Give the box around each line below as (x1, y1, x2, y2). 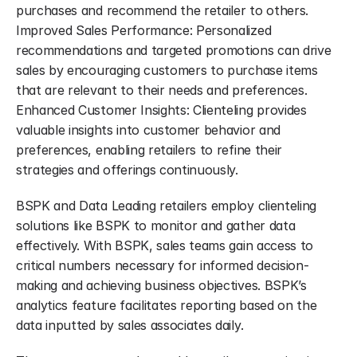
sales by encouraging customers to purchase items (16, 62, 318, 78)
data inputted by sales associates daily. (16, 317, 244, 333)
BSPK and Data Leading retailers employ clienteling (16, 198, 316, 214)
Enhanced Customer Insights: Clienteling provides (16, 102, 307, 118)
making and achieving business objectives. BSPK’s (16, 277, 307, 293)
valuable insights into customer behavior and (16, 122, 280, 138)
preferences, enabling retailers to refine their (16, 142, 282, 158)
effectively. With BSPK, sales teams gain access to (16, 237, 313, 253)
